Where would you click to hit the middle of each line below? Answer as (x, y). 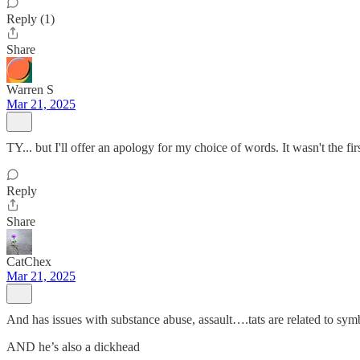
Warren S (30, 90)
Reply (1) (31, 19)
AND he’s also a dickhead (73, 347)
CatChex (29, 262)
